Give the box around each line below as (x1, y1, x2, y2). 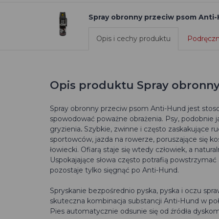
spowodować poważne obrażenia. (50, 114, 165, 123)
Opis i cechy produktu (96, 34, 171, 43)
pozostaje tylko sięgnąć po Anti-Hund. (50, 166, 179, 175)
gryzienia (50, 125, 81, 133)
